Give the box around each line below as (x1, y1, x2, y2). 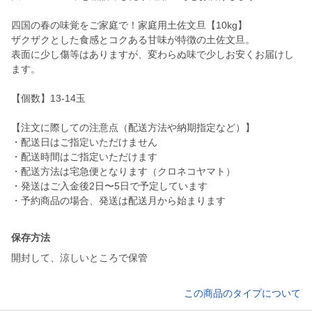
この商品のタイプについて (184, 288, 301, 299)
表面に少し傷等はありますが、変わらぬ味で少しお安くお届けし (11, 49, 294, 61)
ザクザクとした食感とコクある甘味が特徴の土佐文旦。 (11, 34, 255, 46)
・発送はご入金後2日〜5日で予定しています (11, 180, 208, 192)
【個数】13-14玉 (11, 93, 86, 104)
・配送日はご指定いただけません (11, 136, 157, 148)
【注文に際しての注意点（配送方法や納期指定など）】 (11, 122, 255, 134)
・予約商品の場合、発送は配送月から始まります (11, 195, 226, 207)
